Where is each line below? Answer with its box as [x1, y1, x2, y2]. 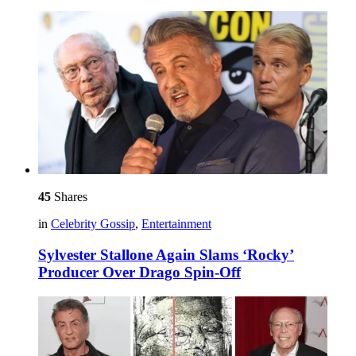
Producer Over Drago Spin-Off [38, 264, 241, 281]
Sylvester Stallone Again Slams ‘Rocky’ [38, 246, 294, 263]
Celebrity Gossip [51, 217, 135, 231]
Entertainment [141, 217, 211, 231]
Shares [51, 190, 87, 204]
